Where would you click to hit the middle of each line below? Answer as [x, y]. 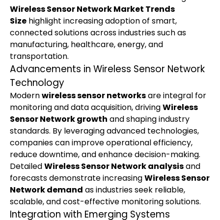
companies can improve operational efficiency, [101, 143]
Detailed [27, 166]
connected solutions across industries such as [98, 33]
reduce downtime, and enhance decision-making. [105, 154]
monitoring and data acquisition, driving [86, 107]
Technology [37, 83]
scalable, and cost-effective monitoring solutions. [105, 202]
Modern [26, 96]
